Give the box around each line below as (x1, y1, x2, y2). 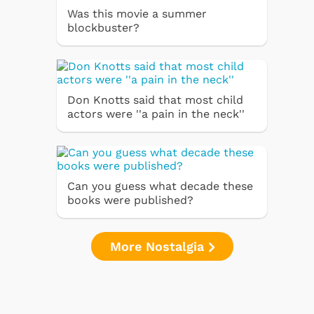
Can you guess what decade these (67, 179, 253, 193)
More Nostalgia (109, 238, 208, 254)
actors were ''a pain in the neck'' (67, 107, 245, 121)
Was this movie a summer (67, 6, 207, 20)
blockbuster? (67, 20, 139, 34)
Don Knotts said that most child (67, 93, 243, 107)
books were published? (67, 193, 193, 207)
